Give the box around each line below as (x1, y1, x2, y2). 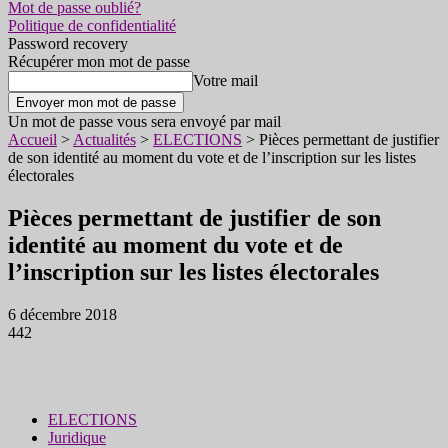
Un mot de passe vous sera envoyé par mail (8, 113, 281, 130)
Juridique (48, 428, 106, 446)
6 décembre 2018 (8, 305, 117, 323)
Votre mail (193, 72, 258, 89)
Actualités (73, 131, 136, 148)
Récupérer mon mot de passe (8, 53, 190, 70)
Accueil (8, 131, 57, 148)
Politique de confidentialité (8, 17, 176, 34)
